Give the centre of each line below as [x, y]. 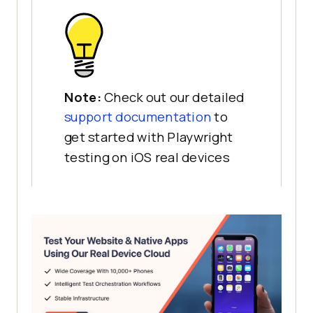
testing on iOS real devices [147, 157]
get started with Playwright [149, 137]
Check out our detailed [174, 97]
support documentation [138, 117]
